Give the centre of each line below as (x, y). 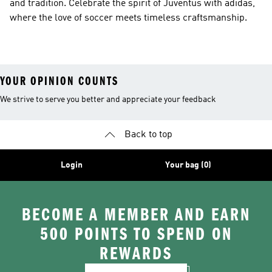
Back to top (148, 135)
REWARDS (136, 254)
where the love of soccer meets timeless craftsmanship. (128, 18)
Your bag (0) (188, 165)
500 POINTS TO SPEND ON (136, 234)
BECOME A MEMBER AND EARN (136, 215)
